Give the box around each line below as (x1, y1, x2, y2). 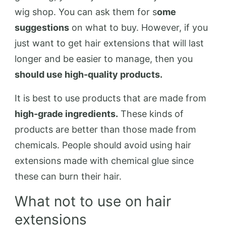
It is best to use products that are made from (15, 93, 206, 103)
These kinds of (118, 108, 184, 119)
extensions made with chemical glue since (15, 155, 194, 166)
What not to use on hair (15, 193, 171, 210)
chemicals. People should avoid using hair (15, 140, 191, 150)
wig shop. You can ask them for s (15, 7, 157, 17)
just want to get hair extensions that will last (15, 38, 204, 48)
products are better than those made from (15, 124, 196, 135)
